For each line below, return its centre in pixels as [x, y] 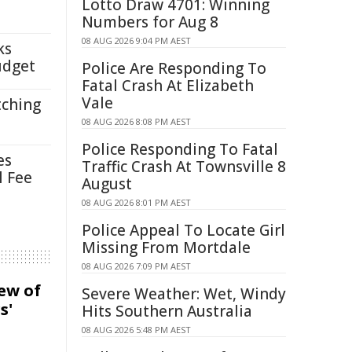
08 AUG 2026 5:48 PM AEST [136, 330]
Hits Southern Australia [167, 311]
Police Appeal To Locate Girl [183, 230]
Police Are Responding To [174, 68]
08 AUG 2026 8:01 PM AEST [136, 202]
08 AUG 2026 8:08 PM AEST [136, 121]
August [107, 184]
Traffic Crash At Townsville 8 [184, 167]
